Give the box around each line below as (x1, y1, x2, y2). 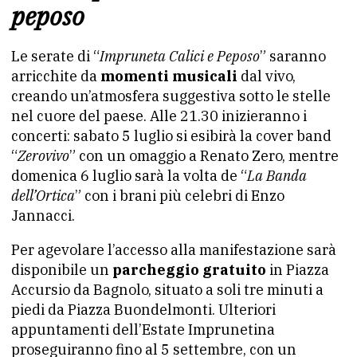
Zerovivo (18, 147, 69, 165)
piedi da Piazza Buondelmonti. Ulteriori (11, 300, 276, 319)
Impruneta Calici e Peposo (100, 47, 260, 65)
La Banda (247, 167, 307, 185)
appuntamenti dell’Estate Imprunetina (11, 320, 275, 339)
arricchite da (11, 67, 100, 85)
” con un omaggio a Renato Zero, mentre (69, 147, 339, 165)
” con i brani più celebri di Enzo (75, 186, 284, 205)
